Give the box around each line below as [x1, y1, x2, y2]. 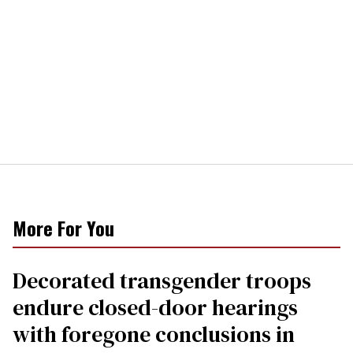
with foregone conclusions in [13, 318, 295, 349]
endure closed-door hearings [13, 292, 298, 322]
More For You [13, 213, 114, 242]
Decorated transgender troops [13, 265, 311, 295]
